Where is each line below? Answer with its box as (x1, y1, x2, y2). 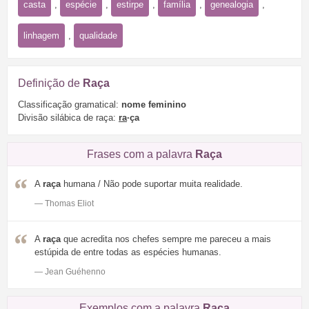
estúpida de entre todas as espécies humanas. (34, 247, 221, 258)
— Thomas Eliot (34, 199, 94, 209)
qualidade (79, 30, 117, 41)
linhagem (23, 30, 59, 41)
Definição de (18, 77, 83, 89)
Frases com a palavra (87, 148, 195, 161)
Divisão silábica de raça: (18, 112, 119, 123)
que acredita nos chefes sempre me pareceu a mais (61, 234, 271, 245)
